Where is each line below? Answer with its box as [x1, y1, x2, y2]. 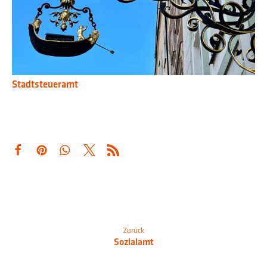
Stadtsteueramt [11, 77, 78, 91]
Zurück [123, 225, 144, 237]
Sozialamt [113, 235, 154, 249]
